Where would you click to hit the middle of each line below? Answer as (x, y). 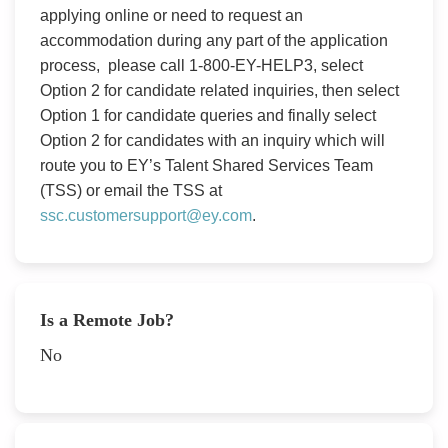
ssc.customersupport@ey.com (146, 216)
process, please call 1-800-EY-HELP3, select (201, 66)
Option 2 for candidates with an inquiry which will (212, 141)
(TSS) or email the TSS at (131, 191)
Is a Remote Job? (107, 320)
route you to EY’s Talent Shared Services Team (206, 166)
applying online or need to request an (171, 16)
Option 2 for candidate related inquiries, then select (219, 91)
